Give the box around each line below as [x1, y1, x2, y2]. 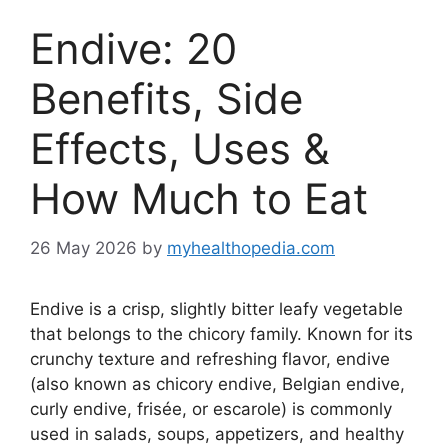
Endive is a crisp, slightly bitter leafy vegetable [30, 298, 403, 319]
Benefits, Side [30, 73, 303, 125]
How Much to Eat [30, 173, 368, 225]
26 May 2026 [30, 237, 137, 258]
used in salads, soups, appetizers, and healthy [30, 423, 404, 444]
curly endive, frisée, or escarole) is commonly [30, 398, 392, 419]
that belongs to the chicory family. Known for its [30, 323, 413, 344]
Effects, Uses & [30, 123, 330, 175]
